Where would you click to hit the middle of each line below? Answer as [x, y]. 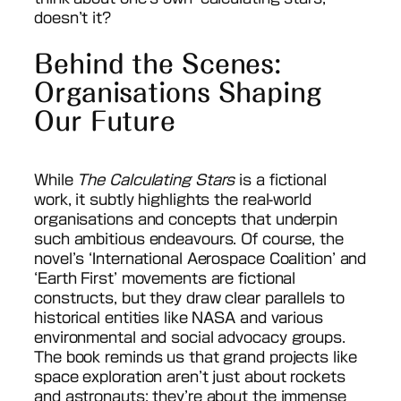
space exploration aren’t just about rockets [190, 377]
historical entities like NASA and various [179, 318]
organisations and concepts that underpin [186, 220]
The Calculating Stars [156, 180]
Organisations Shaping [178, 92]
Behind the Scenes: [158, 63]
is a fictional [281, 180]
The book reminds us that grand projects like [196, 358]
